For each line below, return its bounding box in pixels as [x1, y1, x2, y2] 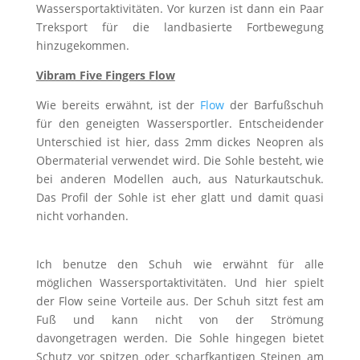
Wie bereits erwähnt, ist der [35, 97, 201, 112]
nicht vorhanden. [35, 208, 129, 223]
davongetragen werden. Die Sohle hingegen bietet [35, 330, 325, 346]
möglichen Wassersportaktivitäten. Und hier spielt [35, 275, 325, 290]
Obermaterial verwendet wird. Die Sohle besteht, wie [35, 153, 325, 168]
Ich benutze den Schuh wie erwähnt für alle [35, 256, 325, 272]
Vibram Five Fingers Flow [35, 67, 175, 83]
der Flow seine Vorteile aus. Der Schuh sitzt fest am [35, 293, 325, 309]
